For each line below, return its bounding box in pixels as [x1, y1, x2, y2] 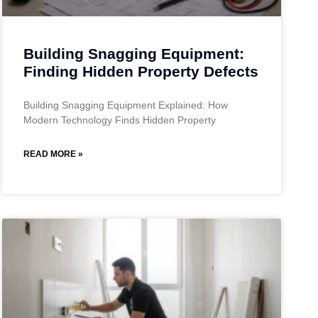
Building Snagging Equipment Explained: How [23, 99, 228, 111]
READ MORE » [23, 148, 83, 159]
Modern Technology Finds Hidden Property [23, 114, 216, 126]
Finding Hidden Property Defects [23, 62, 258, 79]
